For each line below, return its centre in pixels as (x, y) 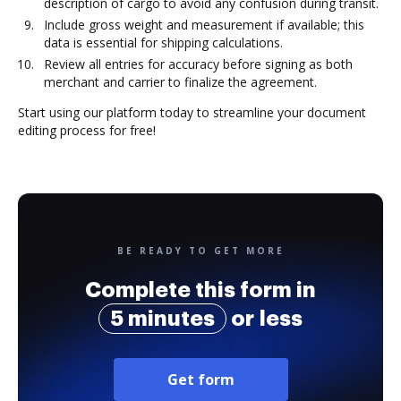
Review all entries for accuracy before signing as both (198, 64)
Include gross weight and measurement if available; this (204, 25)
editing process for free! (87, 130)
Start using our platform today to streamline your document (192, 112)
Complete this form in (200, 290)
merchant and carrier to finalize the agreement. (180, 82)
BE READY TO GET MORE (200, 251)
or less (264, 319)
